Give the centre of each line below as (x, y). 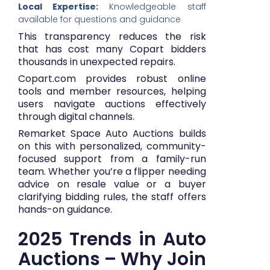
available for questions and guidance (99, 20)
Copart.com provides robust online (112, 79)
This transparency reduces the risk (112, 37)
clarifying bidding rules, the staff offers (112, 197)
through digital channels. (76, 117)
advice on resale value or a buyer (112, 184)
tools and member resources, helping (112, 92)
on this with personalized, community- (112, 146)
